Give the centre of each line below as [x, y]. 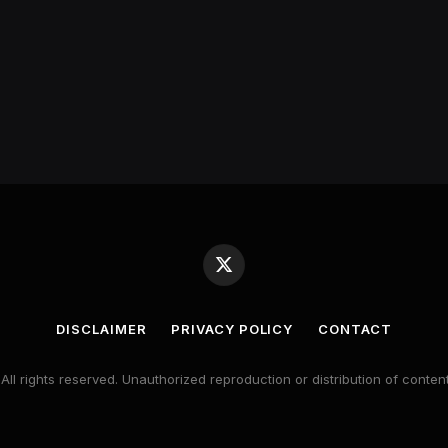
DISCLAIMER [101, 329]
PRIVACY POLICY [232, 329]
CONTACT [355, 329]
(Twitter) [248, 291]
